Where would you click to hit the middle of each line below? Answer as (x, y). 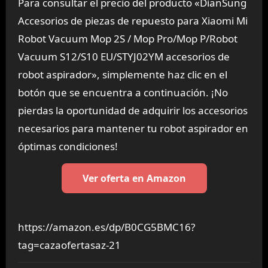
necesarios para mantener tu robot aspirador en (133, 128)
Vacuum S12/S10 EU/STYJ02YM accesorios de (124, 56)
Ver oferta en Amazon (134, 178)
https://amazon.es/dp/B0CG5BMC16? (106, 227)
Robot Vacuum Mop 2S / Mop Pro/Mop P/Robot (127, 38)
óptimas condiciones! (68, 146)
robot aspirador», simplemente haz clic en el (122, 74)
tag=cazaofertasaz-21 (69, 245)
